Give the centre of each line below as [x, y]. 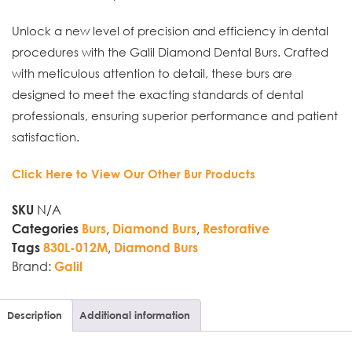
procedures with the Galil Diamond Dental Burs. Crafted [170, 51]
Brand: [33, 266]
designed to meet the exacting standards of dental [158, 94]
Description [35, 315]
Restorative [236, 228]
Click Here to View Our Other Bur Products [134, 173]
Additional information [135, 315]
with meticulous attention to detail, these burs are [152, 73]
